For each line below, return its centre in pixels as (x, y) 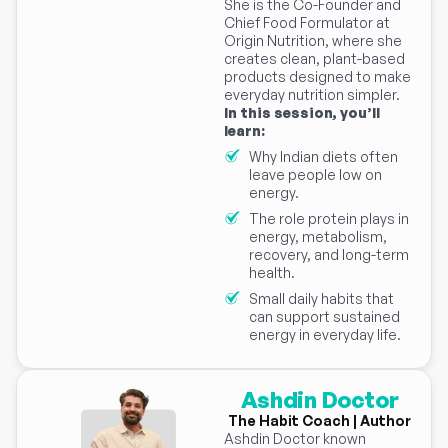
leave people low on (315, 175)
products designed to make (317, 77)
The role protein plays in (329, 219)
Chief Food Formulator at (307, 23)
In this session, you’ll (302, 113)
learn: (244, 131)
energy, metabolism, (318, 237)
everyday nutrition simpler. (312, 95)
